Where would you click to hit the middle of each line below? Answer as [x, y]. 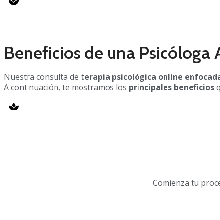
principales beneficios [171, 87]
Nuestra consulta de [42, 77]
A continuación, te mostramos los [66, 87]
